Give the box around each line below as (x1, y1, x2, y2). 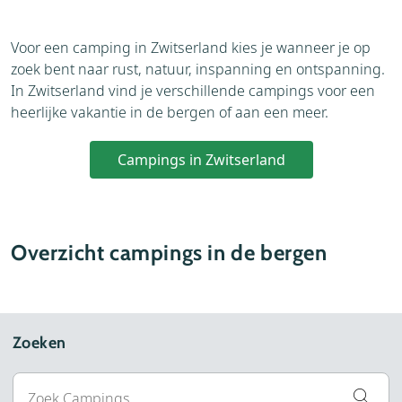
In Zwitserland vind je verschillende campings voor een (11, 80, 375, 100)
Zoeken (13, 332, 66, 353)
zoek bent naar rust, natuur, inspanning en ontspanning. (11, 58, 385, 79)
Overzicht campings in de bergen (11, 239, 328, 266)
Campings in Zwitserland (117, 149, 285, 170)
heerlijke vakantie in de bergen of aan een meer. (11, 101, 328, 122)
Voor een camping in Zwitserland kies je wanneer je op (11, 37, 371, 57)
